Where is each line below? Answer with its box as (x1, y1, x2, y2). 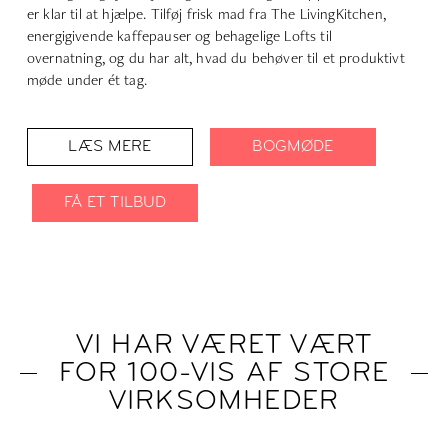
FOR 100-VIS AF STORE (58, 359, 390, 388)
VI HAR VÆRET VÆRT (75, 331, 373, 360)
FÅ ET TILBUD (63, 194, 167, 211)
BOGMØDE (252, 138, 334, 155)
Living (299, 3, 336, 23)
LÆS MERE (68, 138, 152, 155)
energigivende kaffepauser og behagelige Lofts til (27, 25, 332, 45)
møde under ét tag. (27, 69, 147, 89)
